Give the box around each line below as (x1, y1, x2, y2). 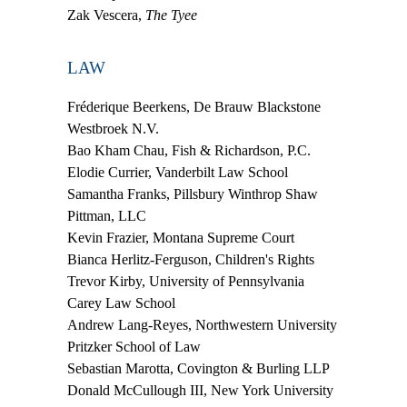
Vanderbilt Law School (155, 164, 288, 181)
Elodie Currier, (67, 164, 155, 181)
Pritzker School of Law (67, 339, 201, 355)
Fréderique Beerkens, (67, 99, 194, 115)
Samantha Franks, (67, 186, 170, 203)
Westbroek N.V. (67, 121, 159, 137)
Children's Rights (212, 252, 314, 268)
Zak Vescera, (67, 7, 142, 24)
